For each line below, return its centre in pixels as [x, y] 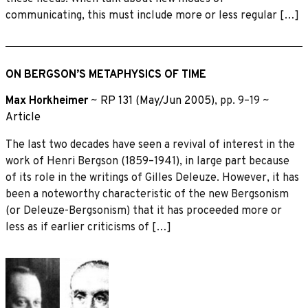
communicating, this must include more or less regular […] [152, 15]
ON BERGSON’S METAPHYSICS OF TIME [106, 75]
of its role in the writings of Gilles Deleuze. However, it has [152, 178]
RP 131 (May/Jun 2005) [157, 101]
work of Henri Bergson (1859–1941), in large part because [147, 161]
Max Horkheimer [47, 101]
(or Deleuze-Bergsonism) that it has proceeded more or [144, 211]
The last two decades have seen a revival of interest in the [150, 145]
